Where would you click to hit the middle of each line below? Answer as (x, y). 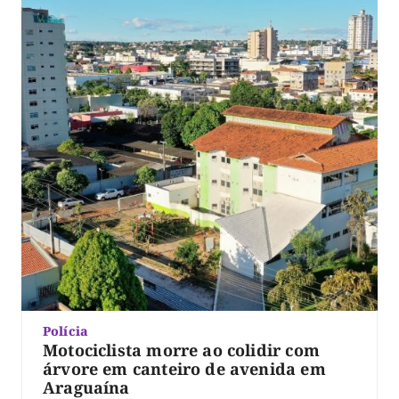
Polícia (65, 331)
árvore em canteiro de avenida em (184, 369)
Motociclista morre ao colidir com (181, 350)
